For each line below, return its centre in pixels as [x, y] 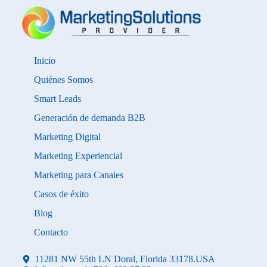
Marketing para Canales [78, 175]
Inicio [44, 60]
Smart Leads [57, 99]
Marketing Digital [67, 137]
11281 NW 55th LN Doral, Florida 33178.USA [125, 259]
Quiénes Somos [63, 80]
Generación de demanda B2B [89, 118]
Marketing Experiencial [78, 156]
